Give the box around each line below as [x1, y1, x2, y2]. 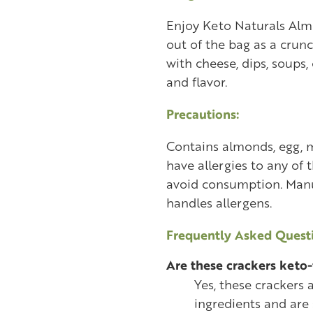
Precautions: [166, 105, 239, 124]
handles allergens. [166, 194, 272, 212]
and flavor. [166, 73, 227, 91]
